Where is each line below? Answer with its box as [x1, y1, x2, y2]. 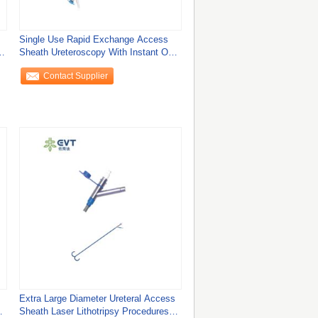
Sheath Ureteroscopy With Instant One [18, 47, 178, 57]
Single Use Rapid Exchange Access [18, 34, 168, 45]
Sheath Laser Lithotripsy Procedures [18, 306, 169, 317]
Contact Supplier [43, 71, 109, 81]
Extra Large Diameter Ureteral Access [18, 293, 175, 304]
